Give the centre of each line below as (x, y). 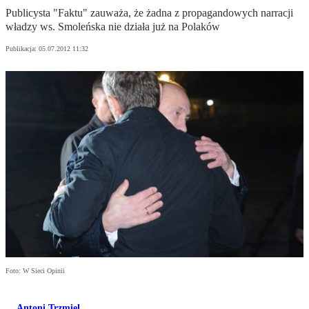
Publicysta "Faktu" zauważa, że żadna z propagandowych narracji (149, 13)
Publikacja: (22, 49)
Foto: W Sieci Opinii (35, 271)
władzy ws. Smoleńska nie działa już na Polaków (113, 27)
